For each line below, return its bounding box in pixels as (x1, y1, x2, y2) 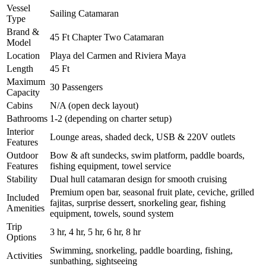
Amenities (7, 203, 45, 214)
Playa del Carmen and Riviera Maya (50, 50, 186, 61)
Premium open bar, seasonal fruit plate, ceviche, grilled (50, 187, 254, 198)
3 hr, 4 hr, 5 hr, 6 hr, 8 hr (50, 227, 141, 237)
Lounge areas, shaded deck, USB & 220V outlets (50, 132, 235, 142)
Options (7, 232, 36, 243)
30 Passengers (50, 82, 103, 93)
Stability (7, 174, 37, 185)
